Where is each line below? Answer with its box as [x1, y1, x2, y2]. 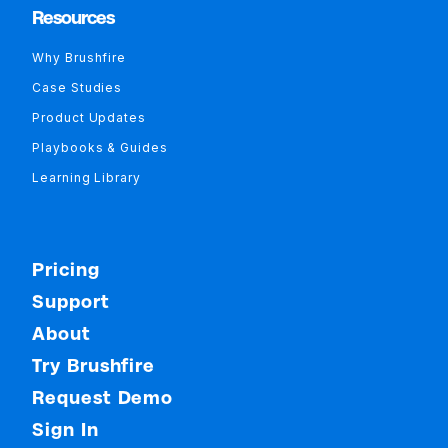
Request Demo [32, 386, 174, 408]
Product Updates [32, 109, 146, 125]
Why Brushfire [32, 49, 127, 65]
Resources [32, 6, 115, 28]
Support [32, 290, 110, 312]
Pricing [32, 258, 100, 280]
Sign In [32, 418, 99, 440]
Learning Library [32, 169, 141, 185]
